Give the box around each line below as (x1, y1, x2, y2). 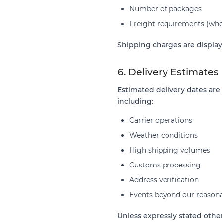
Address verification (129, 175, 199, 184)
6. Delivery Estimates (117, 66, 219, 78)
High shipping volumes (129, 145, 210, 155)
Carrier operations (129, 115, 192, 125)
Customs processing (129, 160, 201, 169)
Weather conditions (129, 130, 198, 140)
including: (117, 96, 153, 106)
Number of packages (129, 4, 202, 13)
